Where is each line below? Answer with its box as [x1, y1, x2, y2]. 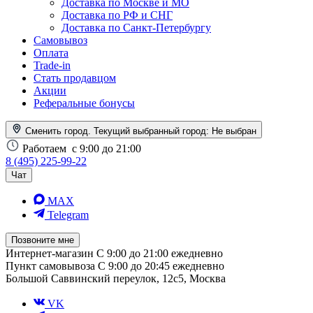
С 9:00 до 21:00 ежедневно [96, 247, 223, 259]
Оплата [34, 46, 68, 59]
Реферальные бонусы [34, 96, 135, 109]
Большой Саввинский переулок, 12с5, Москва [6, 272, 226, 284]
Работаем [22, 142, 69, 154]
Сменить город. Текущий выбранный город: [25, 125, 209, 136]
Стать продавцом [34, 71, 116, 84]
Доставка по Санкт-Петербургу [61, 21, 211, 34]
